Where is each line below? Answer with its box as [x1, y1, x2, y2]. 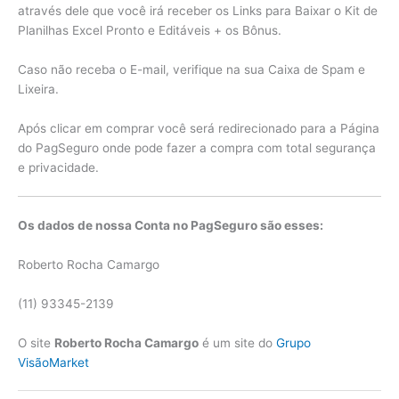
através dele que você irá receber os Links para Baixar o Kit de [18, 3, 378, 18]
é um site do [199, 335, 276, 350]
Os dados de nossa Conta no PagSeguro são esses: [18, 217, 323, 232]
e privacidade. [18, 159, 99, 175]
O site [18, 335, 54, 350]
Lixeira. [18, 81, 59, 96]
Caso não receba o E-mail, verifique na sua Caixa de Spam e [18, 61, 365, 77]
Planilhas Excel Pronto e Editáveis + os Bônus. [18, 22, 281, 37]
